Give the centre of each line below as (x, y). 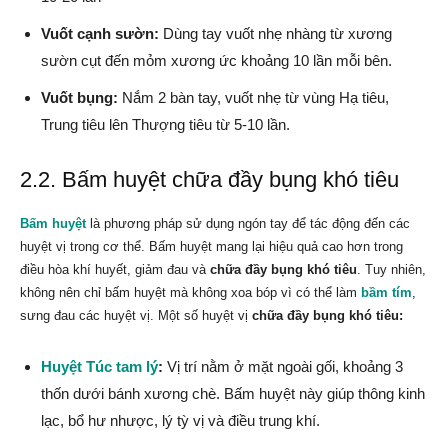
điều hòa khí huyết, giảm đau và (115, 270)
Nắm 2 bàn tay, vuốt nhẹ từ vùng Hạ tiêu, (253, 98)
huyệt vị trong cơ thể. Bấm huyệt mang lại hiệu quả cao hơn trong (211, 247)
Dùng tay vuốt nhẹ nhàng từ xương (275, 34)
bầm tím (386, 293)
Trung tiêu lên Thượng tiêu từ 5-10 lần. (165, 125)
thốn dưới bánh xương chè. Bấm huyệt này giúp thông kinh (233, 394)
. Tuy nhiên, (391, 270)
